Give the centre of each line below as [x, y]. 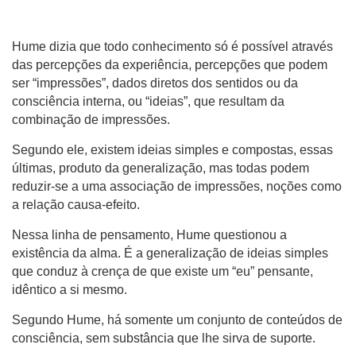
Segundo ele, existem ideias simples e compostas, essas [172, 150]
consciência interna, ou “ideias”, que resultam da [148, 101]
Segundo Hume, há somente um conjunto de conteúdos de [177, 320]
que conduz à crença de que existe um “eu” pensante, [163, 271]
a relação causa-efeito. [76, 205]
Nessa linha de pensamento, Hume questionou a [149, 235]
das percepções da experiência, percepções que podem [170, 65]
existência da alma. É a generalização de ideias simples [170, 253]
